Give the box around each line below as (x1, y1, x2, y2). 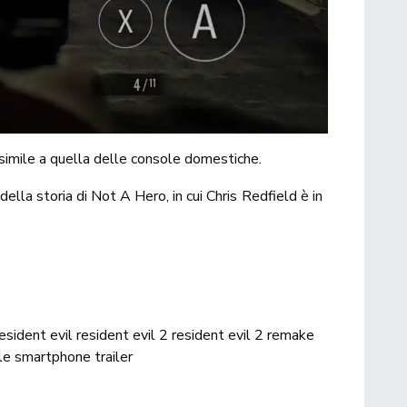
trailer (94, 346, 133, 367)
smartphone (15, 346, 91, 367)
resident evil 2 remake (172, 324, 314, 345)
